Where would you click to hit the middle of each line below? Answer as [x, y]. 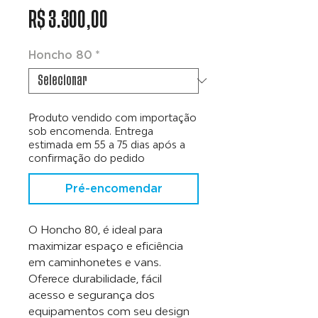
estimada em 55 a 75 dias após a [107, 144]
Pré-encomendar [114, 188]
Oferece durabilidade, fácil [95, 278]
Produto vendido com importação [113, 117]
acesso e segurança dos [92, 294]
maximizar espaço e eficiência [106, 245]
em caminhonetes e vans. [95, 262]
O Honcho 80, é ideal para [95, 229]
